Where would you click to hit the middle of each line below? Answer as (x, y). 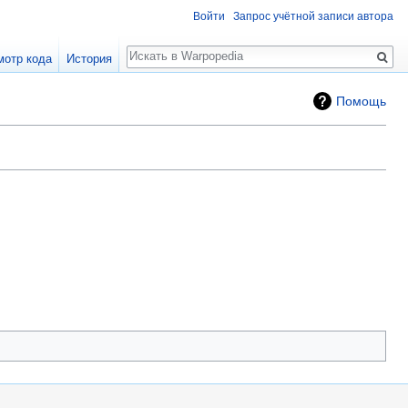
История (89, 59)
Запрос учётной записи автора (313, 17)
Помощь (361, 101)
